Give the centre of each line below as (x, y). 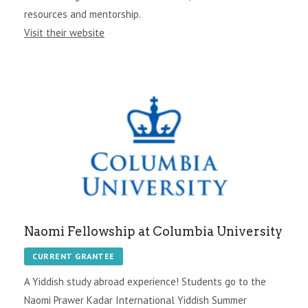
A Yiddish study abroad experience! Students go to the (145, 281)
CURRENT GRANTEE (74, 256)
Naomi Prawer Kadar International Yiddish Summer (135, 300)
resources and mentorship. (82, 14)
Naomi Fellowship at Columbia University (153, 231)
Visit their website (64, 32)
